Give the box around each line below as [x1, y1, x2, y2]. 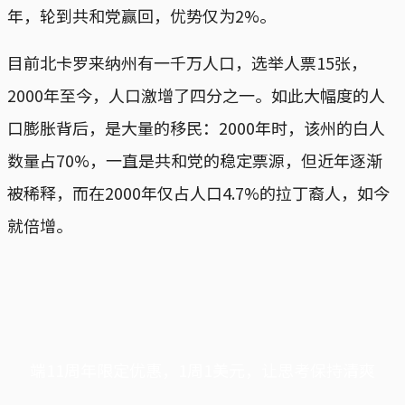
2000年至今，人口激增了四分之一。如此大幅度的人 [7, 82, 385, 107]
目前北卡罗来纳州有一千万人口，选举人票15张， [7, 50, 367, 74]
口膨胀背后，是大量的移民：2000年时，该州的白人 [7, 115, 385, 139]
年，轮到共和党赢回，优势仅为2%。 [7, 3, 276, 27]
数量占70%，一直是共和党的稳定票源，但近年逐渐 [7, 147, 382, 172]
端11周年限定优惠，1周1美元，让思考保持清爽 [30, 357, 375, 381]
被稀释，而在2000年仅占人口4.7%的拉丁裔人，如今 [7, 180, 390, 204]
